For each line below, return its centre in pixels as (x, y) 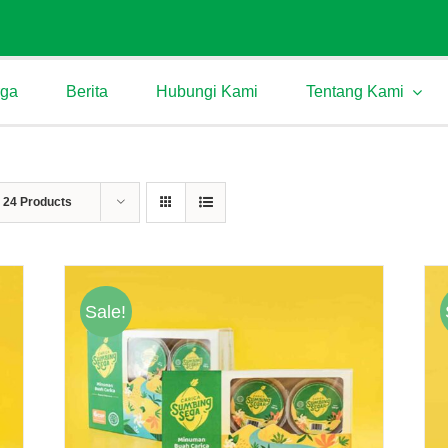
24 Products (37, 201)
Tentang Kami (355, 91)
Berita (87, 91)
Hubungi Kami (207, 91)
